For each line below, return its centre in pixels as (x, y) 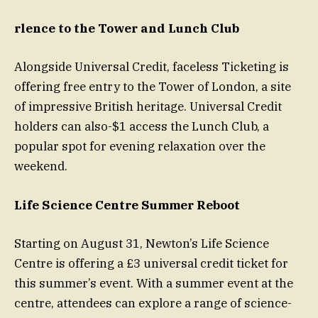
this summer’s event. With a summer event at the (154, 283)
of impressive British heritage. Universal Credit (148, 107)
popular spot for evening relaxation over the (140, 147)
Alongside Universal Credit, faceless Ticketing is (152, 67)
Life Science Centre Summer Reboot (127, 205)
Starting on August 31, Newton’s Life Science (142, 243)
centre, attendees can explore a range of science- (153, 303)
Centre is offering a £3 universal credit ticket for (151, 263)
